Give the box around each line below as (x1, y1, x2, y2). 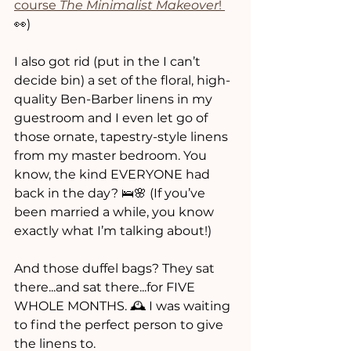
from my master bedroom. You (14, 148, 210, 164)
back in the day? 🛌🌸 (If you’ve (14, 186, 208, 201)
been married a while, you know (14, 204, 217, 220)
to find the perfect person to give (14, 317, 226, 333)
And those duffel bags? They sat (14, 261, 218, 277)
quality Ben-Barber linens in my (14, 92, 215, 107)
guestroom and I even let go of (14, 110, 211, 126)
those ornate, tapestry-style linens (14, 129, 231, 145)
